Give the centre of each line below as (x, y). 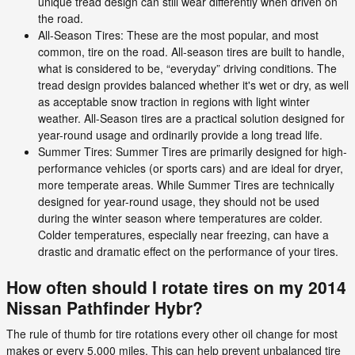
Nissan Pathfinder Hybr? (105, 307)
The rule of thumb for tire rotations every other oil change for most (172, 334)
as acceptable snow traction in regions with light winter (174, 101)
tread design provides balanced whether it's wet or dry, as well (193, 84)
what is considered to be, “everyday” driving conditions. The (187, 68)
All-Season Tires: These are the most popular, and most (178, 34)
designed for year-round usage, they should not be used (179, 201)
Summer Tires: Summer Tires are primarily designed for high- (193, 151)
